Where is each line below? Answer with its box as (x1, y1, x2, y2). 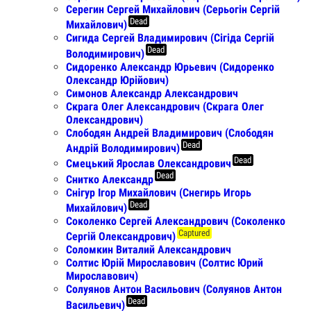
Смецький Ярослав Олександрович (66, 157, 231, 171)
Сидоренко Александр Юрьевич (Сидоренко (66, 60, 274, 74)
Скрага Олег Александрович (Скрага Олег (66, 99, 264, 113)
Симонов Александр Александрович (66, 86, 238, 100)
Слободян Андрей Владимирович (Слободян (66, 126, 274, 140)
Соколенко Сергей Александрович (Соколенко (66, 215, 285, 228)
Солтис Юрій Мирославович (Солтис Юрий (66, 256, 263, 270)
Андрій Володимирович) (66, 142, 180, 155)
